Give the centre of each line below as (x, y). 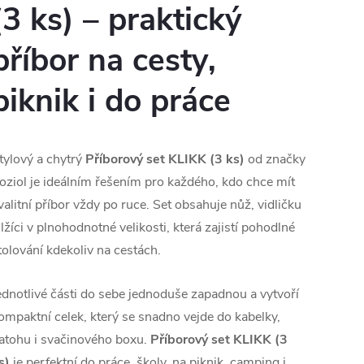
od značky (275, 160)
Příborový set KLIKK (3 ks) (165, 160)
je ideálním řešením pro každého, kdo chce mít (161, 182)
